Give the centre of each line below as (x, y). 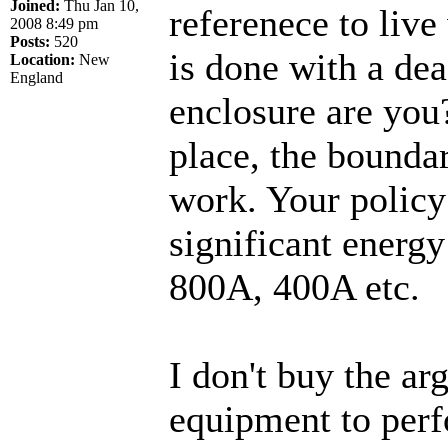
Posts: (30, 41)
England (36, 77)
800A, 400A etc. (294, 286)
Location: (42, 59)
